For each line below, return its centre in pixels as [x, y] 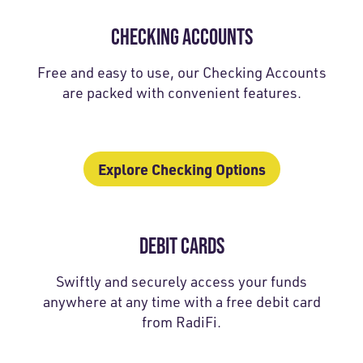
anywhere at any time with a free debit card [181, 301]
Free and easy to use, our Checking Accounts [181, 72]
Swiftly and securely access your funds [181, 281]
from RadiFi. [181, 321]
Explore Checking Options [181, 169]
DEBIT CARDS [181, 245]
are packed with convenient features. [181, 92]
